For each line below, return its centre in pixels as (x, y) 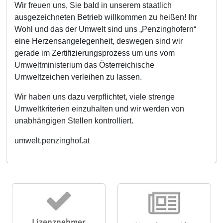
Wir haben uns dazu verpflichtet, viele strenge (95, 97)
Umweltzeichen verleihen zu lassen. (78, 77)
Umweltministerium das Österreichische (84, 65)
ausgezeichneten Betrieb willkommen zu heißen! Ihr (106, 17)
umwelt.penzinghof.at (52, 141)
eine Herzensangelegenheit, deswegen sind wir (99, 41)
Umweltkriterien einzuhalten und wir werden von (99, 109)
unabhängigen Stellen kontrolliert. (74, 121)
